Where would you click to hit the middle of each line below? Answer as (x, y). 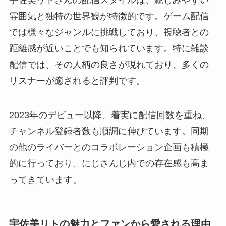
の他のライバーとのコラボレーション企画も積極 (109, 147)
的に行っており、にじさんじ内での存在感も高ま (109, 163)
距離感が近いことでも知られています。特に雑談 (109, 48)
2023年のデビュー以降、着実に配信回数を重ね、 (110, 115)
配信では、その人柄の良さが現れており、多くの (109, 64)
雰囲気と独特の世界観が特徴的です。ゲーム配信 (109, 16)
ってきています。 (45, 179)
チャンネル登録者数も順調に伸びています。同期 (109, 131)
